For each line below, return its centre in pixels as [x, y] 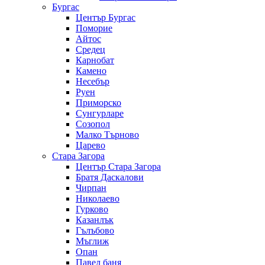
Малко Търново [107, 135]
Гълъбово [95, 231]
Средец [91, 50]
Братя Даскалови [110, 177]
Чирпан [91, 188]
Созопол [93, 124]
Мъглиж [92, 241]
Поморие [94, 28]
